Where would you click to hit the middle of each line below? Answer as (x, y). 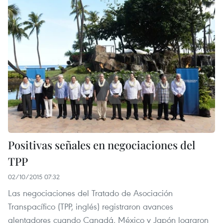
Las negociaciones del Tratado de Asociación (90, 193)
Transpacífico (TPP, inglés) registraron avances (91, 207)
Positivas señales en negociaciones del (102, 145)
